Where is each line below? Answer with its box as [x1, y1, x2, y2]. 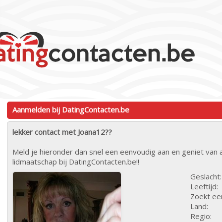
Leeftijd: [190, 181, 218, 191]
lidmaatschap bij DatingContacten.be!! [12, 157, 139, 166]
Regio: [190, 211, 212, 221]
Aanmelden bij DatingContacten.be [12, 105, 129, 114]
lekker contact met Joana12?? [12, 127, 112, 137]
